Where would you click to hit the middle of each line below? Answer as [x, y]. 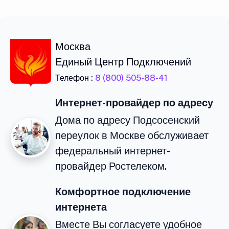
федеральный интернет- [113, 151]
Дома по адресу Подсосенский [128, 120]
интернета [81, 207]
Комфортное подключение [123, 192]
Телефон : [75, 78]
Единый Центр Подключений [123, 62]
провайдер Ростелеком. [111, 166]
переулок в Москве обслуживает [132, 136]
